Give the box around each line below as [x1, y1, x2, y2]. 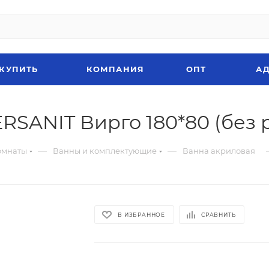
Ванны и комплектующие [53, 146, 157, 156]
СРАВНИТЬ [201, 211, 236, 218]
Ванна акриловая [183, 146, 255, 156]
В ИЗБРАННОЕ [118, 211, 166, 218]
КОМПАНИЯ [86, 64, 145, 74]
